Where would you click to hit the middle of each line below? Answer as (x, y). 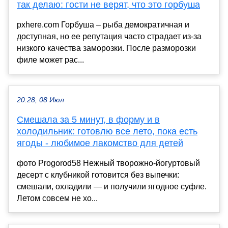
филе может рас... (50, 60)
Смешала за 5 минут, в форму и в (88, 119)
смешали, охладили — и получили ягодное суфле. (112, 186)
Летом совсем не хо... (57, 198)
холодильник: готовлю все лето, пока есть (107, 131)
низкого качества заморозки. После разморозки (106, 48)
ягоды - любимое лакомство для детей (100, 143)
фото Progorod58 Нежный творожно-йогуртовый (108, 163)
